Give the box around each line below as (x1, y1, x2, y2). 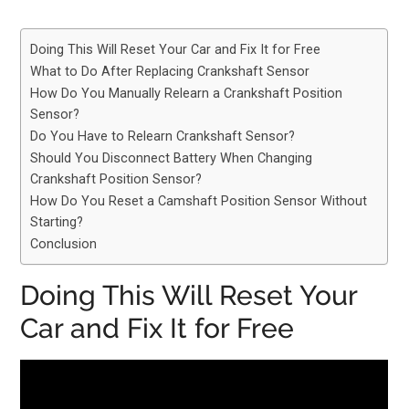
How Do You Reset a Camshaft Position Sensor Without (30, 194, 368, 209)
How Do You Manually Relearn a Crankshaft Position (30, 86, 343, 101)
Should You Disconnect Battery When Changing (30, 151, 313, 166)
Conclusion (30, 236, 98, 252)
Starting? (30, 215, 84, 230)
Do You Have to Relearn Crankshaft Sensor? (30, 129, 296, 144)
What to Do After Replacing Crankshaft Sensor (30, 64, 310, 79)
